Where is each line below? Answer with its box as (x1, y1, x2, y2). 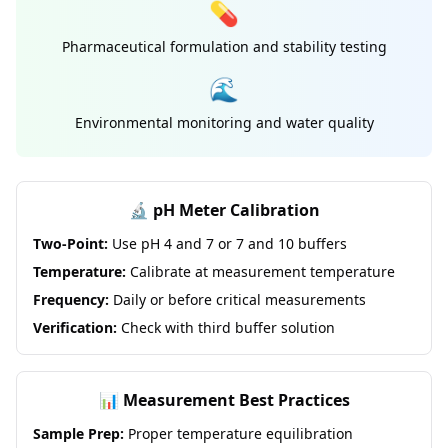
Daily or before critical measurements (109, 290, 366, 309)
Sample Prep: (33, 424, 124, 443)
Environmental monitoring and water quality (74, 113, 374, 132)
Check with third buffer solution (117, 318, 335, 337)
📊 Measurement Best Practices (98, 389, 350, 411)
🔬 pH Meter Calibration (128, 199, 320, 221)
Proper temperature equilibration (124, 424, 353, 443)
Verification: (33, 318, 117, 337)
